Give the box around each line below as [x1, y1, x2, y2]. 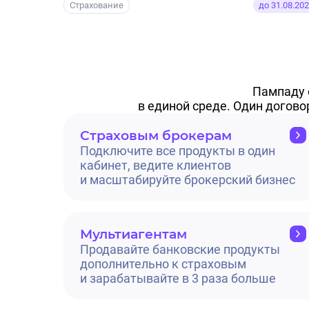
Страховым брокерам [80, 127, 232, 143]
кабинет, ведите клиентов [80, 158, 231, 173]
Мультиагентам [80, 226, 187, 242]
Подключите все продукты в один [80, 143, 275, 159]
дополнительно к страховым [80, 257, 246, 272]
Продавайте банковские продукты [80, 242, 280, 257]
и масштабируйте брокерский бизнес [80, 172, 295, 188]
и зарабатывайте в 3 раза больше [80, 271, 276, 286]
